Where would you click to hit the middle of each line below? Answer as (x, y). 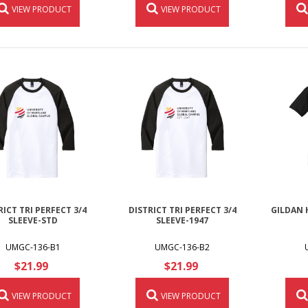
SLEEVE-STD (33, 220)
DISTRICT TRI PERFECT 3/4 (182, 210)
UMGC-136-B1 (33, 247)
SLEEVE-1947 (183, 220)
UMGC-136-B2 (183, 247)
